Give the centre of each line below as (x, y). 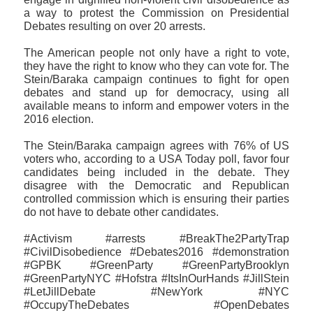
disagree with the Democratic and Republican (156, 185)
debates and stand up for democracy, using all (156, 92)
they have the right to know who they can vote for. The (156, 66)
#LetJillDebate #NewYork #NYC (156, 291)
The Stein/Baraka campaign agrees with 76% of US (156, 145)
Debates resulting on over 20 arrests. (114, 26)
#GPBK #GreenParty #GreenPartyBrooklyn (156, 265)
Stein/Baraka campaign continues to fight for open (156, 79)
